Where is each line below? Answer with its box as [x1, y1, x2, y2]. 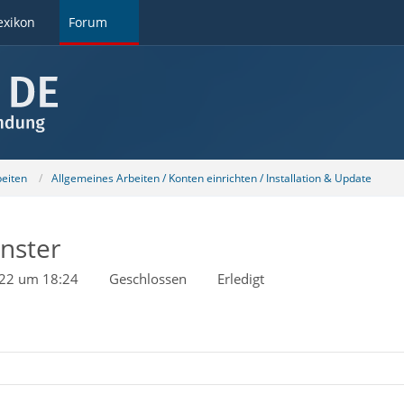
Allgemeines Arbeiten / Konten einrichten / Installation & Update [50, 170, 372, 186]
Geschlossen [108, 270, 187, 288]
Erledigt [216, 270, 264, 288]
